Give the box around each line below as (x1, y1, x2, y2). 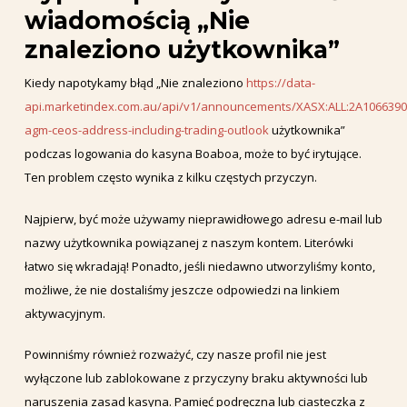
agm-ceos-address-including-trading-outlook (24, 122, 269, 138)
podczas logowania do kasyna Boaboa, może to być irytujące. (24, 145, 362, 162)
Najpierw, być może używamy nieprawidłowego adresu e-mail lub (24, 210, 382, 227)
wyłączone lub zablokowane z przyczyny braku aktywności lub (24, 370, 368, 386)
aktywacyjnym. (24, 304, 105, 322)
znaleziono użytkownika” (24, 35, 340, 65)
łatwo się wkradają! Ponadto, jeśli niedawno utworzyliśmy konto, (24, 257, 375, 274)
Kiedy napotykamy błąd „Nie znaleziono (24, 74, 246, 91)
